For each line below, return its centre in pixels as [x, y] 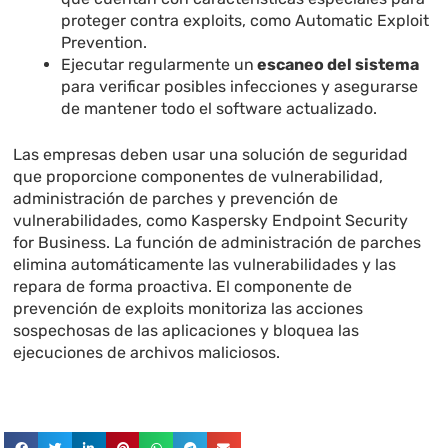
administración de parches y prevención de [176, 199]
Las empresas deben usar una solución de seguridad [211, 155]
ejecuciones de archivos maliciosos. [147, 353]
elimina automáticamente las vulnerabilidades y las [205, 265]
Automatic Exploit [362, 21]
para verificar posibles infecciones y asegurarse [240, 87]
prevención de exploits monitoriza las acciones [188, 309]
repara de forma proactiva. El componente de [183, 287]
